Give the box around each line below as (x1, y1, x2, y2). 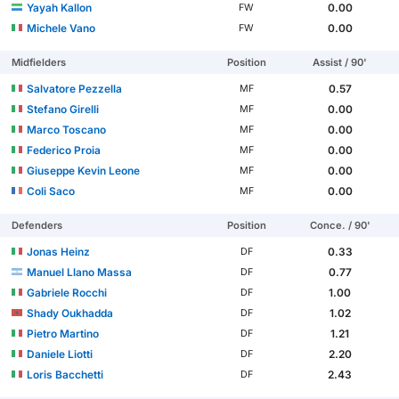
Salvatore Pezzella (27, 82, 123, 96)
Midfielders (12, 56, 67, 69)
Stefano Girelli (27, 102, 100, 117)
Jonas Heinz (27, 245, 91, 259)
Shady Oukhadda (27, 306, 114, 321)
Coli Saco (27, 184, 76, 199)
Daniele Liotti (27, 347, 94, 362)
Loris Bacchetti (27, 368, 104, 382)
